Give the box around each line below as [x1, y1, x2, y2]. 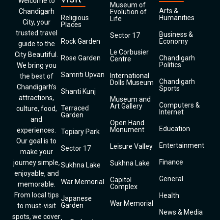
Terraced [61, 104, 89, 112]
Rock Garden [61, 37, 100, 45]
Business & [159, 30, 193, 38]
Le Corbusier [110, 48, 149, 56]
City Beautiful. [15, 51, 58, 58]
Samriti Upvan [61, 71, 105, 79]
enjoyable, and [14, 169, 59, 177]
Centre [110, 55, 131, 63]
